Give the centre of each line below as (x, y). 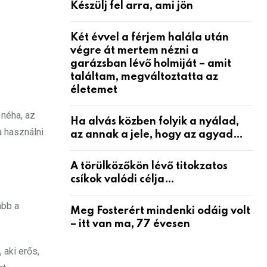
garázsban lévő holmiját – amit (151, 63)
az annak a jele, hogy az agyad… (157, 134)
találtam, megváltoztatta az (144, 77)
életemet (94, 90)
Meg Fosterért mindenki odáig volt (160, 211)
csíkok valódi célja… (122, 179)
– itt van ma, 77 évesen (130, 224)
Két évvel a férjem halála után (150, 37)
